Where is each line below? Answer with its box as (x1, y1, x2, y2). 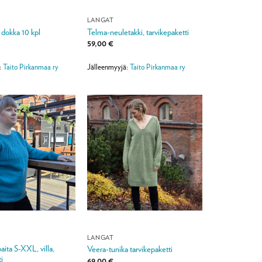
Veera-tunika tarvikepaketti (87, 244, 173, 254)
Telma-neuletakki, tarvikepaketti (87, 26, 189, 37)
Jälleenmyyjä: (87, 63, 130, 72)
